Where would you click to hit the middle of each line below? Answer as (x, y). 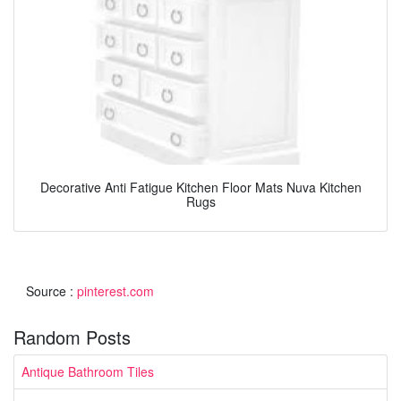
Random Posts (72, 337)
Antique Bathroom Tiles (88, 371)
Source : (51, 290)
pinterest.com (115, 290)
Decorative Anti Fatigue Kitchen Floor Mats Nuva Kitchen (200, 188)
